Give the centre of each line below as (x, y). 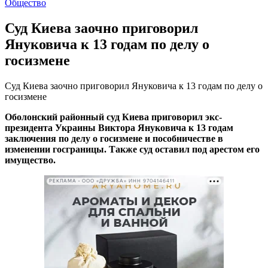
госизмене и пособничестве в (160, 138)
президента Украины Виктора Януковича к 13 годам (119, 127)
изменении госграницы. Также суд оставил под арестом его (132, 149)
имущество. (30, 160)
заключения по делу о (51, 138)
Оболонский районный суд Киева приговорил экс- (113, 117)
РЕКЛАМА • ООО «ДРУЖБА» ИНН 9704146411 (112, 181)
